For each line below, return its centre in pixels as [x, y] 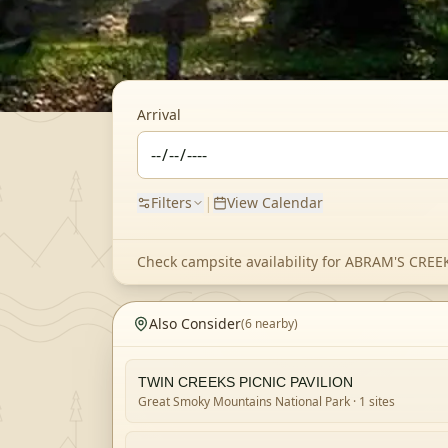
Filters [171, 202]
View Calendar [275, 202]
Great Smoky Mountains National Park [244, 401]
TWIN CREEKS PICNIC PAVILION [245, 382]
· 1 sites [372, 401]
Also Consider [195, 323]
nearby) [275, 323]
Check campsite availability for [241, 261]
